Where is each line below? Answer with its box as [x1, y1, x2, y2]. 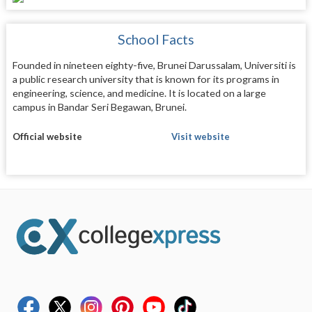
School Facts [117, 31, 194, 47]
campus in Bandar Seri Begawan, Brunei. [12, 100, 187, 113]
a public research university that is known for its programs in [12, 72, 279, 85]
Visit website [171, 131, 230, 143]
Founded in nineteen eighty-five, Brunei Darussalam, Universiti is [12, 58, 296, 71]
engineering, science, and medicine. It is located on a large [12, 86, 266, 99]
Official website [12, 131, 82, 143]
